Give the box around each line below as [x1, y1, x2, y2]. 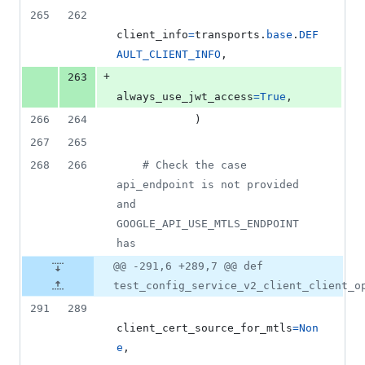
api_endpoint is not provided [117, 178, 299, 191]
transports [195, 29, 260, 42]
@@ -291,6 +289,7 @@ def [113, 260, 263, 273]
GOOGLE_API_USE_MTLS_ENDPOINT [117, 218, 299, 231]
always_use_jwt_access [117, 90, 253, 103]
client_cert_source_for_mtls [117, 322, 292, 335]
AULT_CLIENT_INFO [117, 48, 221, 61]
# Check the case [143, 159, 247, 172]
